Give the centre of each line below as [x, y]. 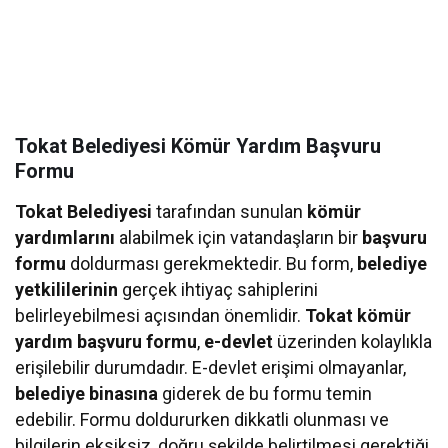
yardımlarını [65, 237]
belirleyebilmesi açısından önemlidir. [160, 315]
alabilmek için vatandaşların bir [239, 237]
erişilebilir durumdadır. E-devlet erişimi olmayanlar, [211, 367]
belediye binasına [87, 393]
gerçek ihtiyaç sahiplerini [218, 289]
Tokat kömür [358, 315]
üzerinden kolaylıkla [353, 341]
